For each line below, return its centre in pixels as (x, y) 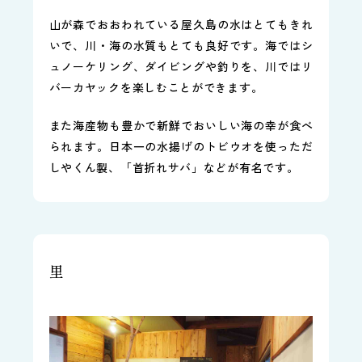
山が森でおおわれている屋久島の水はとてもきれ (181, 25)
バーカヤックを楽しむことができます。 (156, 88)
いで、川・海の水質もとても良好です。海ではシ (181, 46)
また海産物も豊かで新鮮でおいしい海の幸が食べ (181, 126)
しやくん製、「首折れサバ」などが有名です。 (174, 168)
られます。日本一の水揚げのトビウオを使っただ (181, 147)
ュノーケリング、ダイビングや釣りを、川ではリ (181, 67)
